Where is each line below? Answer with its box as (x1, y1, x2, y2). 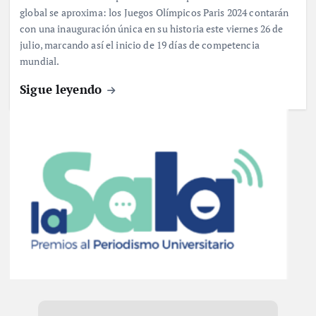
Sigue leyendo (20, 80, 106, 97)
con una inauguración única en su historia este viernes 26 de (20, 22, 284, 36)
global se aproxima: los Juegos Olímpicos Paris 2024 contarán (20, 6, 289, 20)
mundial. (20, 54, 61, 68)
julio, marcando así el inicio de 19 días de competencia (20, 38, 260, 52)
